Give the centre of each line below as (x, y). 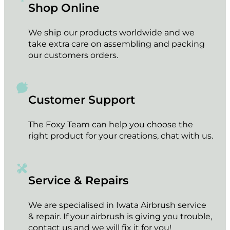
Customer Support (82, 100)
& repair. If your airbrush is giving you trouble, (120, 216)
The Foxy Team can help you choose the (111, 124)
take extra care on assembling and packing (117, 44)
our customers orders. (73, 55)
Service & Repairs (79, 180)
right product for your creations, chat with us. (121, 135)
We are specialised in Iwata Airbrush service (118, 205)
